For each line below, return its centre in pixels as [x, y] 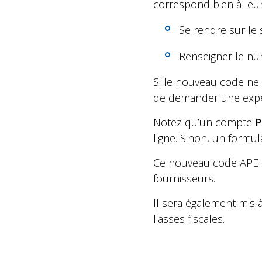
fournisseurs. [184, 179]
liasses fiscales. [189, 219]
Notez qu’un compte [204, 123]
